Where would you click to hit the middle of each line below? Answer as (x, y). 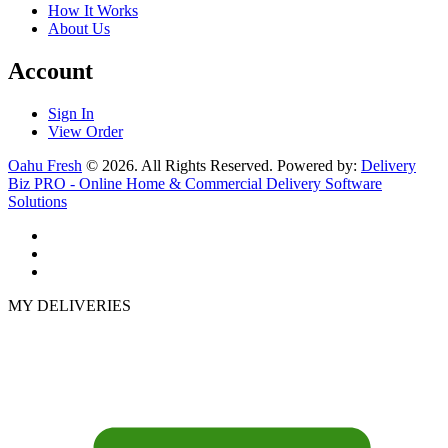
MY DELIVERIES (69, 305)
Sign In (71, 113)
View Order (85, 131)
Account (50, 70)
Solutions (37, 201)
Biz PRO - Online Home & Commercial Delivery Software (195, 183)
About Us (79, 28)
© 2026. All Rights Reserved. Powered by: (221, 165)
